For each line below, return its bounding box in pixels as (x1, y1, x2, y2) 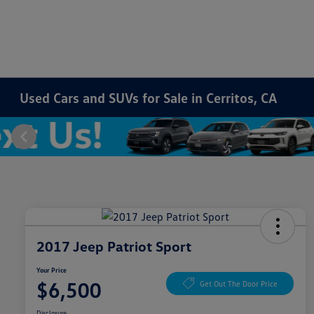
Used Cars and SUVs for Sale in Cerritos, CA (20, 89, 278, 106)
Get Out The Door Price (199, 278, 278, 288)
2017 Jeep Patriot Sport (36, 238, 191, 255)
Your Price (36, 266, 67, 275)
